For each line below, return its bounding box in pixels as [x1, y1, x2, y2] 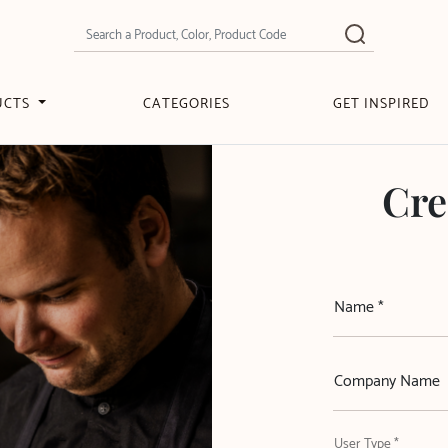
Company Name [333, 368, 440, 395]
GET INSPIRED [332, 93, 429, 116]
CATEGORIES [143, 93, 231, 116]
